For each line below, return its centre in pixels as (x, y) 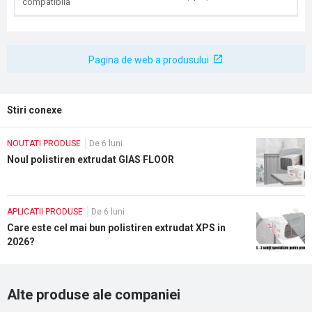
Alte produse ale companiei (94, 295)
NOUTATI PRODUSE (44, 143)
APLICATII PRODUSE (45, 212)
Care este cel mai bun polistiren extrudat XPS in (116, 228)
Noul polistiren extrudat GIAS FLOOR (91, 159)
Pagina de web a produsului (149, 60)
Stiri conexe (34, 110)
